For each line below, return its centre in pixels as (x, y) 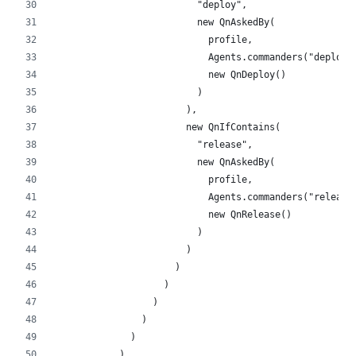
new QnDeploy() (170, 75)
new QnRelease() (172, 215)
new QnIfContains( (167, 128)
